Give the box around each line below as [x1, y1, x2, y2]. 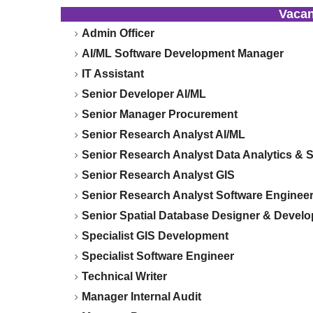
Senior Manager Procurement [82, 108, 238, 121]
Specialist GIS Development [82, 230, 228, 242]
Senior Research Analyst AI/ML [82, 129, 245, 141]
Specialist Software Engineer [82, 250, 234, 263]
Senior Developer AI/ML [82, 88, 206, 101]
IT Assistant [82, 68, 144, 80]
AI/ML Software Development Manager [82, 48, 284, 60]
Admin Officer [82, 27, 154, 40]
